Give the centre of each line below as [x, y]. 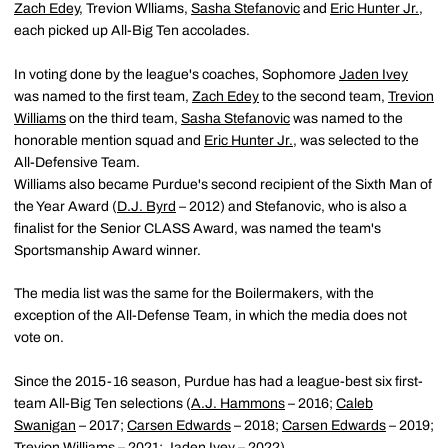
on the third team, [123, 118]
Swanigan [45, 425]
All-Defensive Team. [77, 162]
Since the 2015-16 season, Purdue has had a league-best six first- [218, 381]
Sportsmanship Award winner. [107, 250]
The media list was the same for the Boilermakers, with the [194, 293]
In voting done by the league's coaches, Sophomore [176, 74]
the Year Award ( [65, 206]
